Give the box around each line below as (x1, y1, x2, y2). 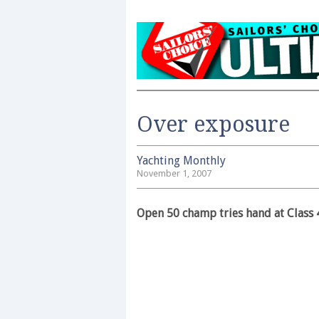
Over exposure (137, 112, 290, 137)
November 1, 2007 (137, 168, 211, 179)
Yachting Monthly (137, 154, 226, 167)
